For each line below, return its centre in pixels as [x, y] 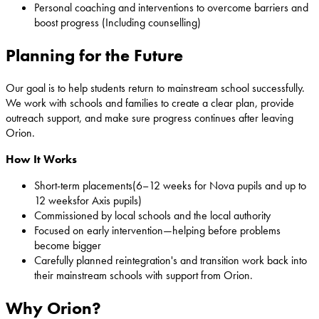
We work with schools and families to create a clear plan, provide [150, 103]
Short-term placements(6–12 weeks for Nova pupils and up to [170, 185]
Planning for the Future [94, 55]
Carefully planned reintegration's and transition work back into [171, 260]
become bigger [68, 245]
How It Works [41, 159]
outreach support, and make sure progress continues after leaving [150, 117]
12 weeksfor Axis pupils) [88, 200]
